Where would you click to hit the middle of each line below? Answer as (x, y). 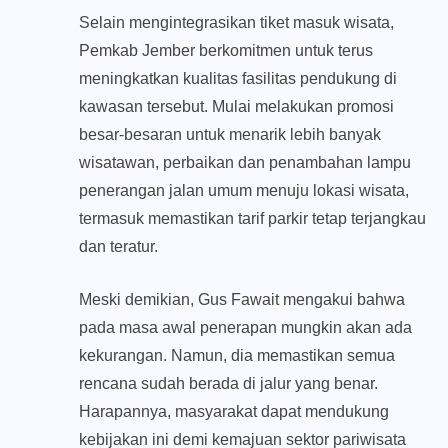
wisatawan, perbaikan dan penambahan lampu (245, 163)
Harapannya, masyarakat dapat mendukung (234, 412)
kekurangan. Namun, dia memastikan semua (237, 356)
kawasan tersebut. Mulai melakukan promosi (236, 107)
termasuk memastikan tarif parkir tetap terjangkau (252, 219)
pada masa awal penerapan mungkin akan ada (245, 328)
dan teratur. (118, 247)
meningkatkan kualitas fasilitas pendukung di (238, 79)
